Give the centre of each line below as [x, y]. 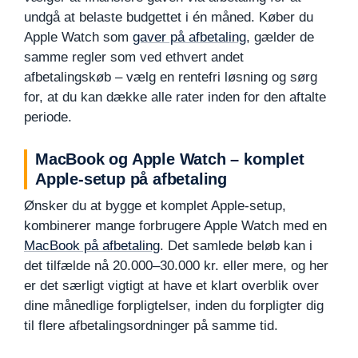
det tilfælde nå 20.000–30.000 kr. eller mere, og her [176, 265]
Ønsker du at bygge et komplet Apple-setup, [155, 205]
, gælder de [280, 37]
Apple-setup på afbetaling [131, 179]
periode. [48, 117]
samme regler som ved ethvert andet [134, 57]
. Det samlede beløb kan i [236, 245]
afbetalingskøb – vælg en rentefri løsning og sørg [171, 77]
